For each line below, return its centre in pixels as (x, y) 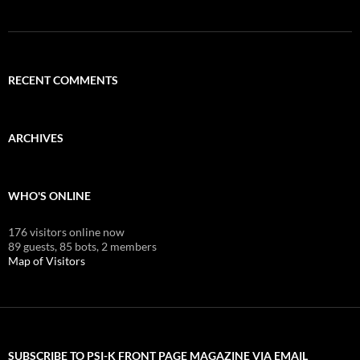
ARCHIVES (36, 137)
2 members (129, 246)
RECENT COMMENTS (63, 80)
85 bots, (79, 246)
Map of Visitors (47, 260)
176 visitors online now (66, 231)
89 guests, (33, 246)
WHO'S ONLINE (49, 195)
